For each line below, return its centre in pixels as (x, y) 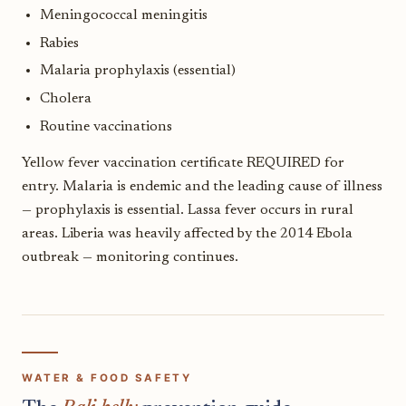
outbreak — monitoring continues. (130, 257)
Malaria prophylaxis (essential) (138, 71)
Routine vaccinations (106, 126)
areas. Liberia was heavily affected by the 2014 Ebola (187, 233)
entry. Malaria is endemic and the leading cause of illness (202, 186)
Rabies (59, 43)
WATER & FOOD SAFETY (107, 378)
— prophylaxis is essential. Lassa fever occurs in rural (188, 210)
